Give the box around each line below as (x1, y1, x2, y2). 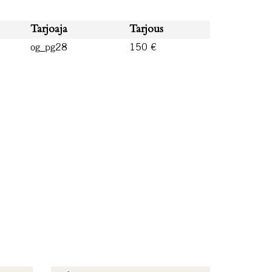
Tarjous (129, 23, 163, 35)
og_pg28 (30, 40, 67, 53)
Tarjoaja (30, 23, 67, 35)
